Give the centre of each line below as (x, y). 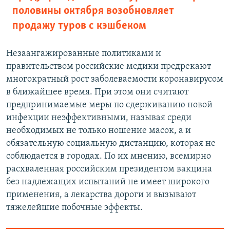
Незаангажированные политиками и (84, 54)
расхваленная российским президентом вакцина (109, 169)
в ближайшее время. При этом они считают (97, 92)
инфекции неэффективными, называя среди (99, 118)
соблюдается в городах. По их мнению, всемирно (109, 157)
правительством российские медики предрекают (109, 67)
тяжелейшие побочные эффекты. (74, 208)
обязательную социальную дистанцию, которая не (111, 144)
